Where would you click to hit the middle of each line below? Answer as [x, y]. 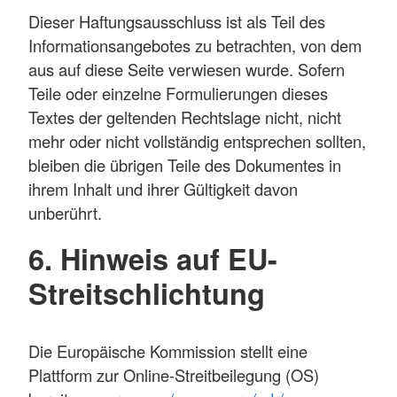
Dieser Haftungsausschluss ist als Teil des [177, 21]
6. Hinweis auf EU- [153, 259]
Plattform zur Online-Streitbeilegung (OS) [174, 374]
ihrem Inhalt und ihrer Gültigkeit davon [163, 188]
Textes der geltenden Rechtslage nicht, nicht [185, 117]
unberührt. [65, 212]
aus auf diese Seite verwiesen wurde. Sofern [187, 69]
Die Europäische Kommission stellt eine [168, 350]
